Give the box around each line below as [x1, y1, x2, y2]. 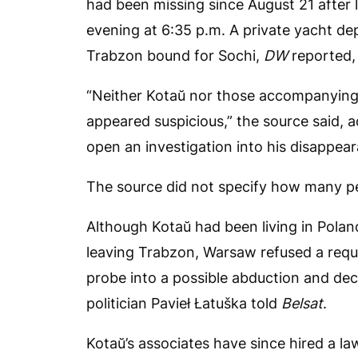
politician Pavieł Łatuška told [86, 295, 281, 312]
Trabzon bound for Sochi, [86, 47, 264, 65]
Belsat [281, 295, 323, 312]
